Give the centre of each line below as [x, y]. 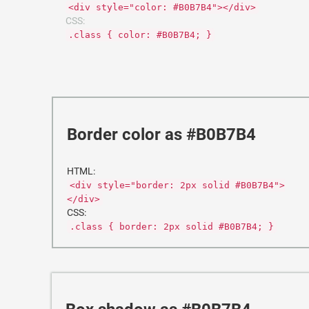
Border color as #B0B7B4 [161, 134]
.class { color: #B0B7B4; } [140, 35]
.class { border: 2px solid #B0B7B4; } [172, 227]
